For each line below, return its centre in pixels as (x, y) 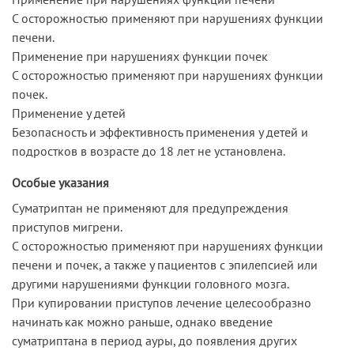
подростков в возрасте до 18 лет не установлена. (149, 151)
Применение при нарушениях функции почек (140, 56)
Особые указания (60, 182)
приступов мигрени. (67, 226)
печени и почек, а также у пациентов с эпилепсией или (165, 264)
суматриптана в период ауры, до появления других (154, 340)
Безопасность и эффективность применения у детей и (160, 132)
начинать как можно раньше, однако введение (142, 321)
